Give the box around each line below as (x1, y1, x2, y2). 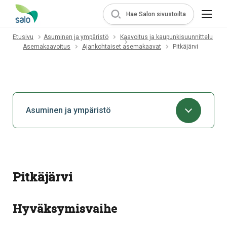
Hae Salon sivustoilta (126, 10, 186, 18)
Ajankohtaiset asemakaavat (82, 43, 161, 50)
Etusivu (13, 33, 33, 41)
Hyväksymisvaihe (13, 201, 117, 216)
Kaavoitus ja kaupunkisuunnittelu (120, 33, 213, 41)
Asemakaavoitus (23, 43, 70, 50)
